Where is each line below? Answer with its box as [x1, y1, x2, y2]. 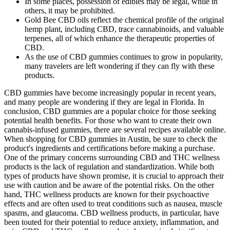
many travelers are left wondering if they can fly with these [25, 61, 215, 70]
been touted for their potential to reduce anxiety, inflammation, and [4, 217, 219, 226]
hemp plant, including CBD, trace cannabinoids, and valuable [25, 24, 224, 33]
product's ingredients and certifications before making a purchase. [4, 143, 215, 152]
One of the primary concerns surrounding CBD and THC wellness [4, 152, 220, 162]
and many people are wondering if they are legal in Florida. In [4, 97, 204, 106]
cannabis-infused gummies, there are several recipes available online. [4, 125, 226, 134]
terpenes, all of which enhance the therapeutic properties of [25, 33, 215, 43]
